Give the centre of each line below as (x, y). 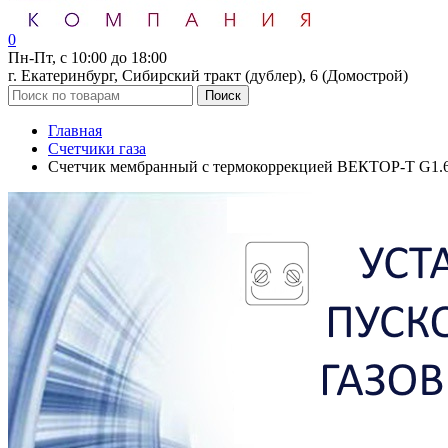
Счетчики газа (97, 148)
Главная (75, 130)
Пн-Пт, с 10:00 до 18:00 (87, 57)
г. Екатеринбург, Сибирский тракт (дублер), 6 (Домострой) (208, 75)
